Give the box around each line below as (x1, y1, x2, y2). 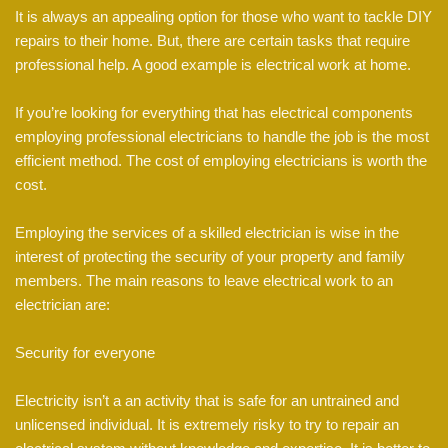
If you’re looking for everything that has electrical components (15, 104, 413, 122)
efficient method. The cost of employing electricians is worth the (15, 152, 427, 170)
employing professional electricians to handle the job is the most (15, 128, 429, 146)
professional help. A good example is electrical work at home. (15, 56, 411, 74)
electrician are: (15, 296, 110, 314)
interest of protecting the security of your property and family (15, 248, 405, 266)
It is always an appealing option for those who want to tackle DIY (15, 8, 432, 26)
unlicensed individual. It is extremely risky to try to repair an (15, 416, 399, 434)
